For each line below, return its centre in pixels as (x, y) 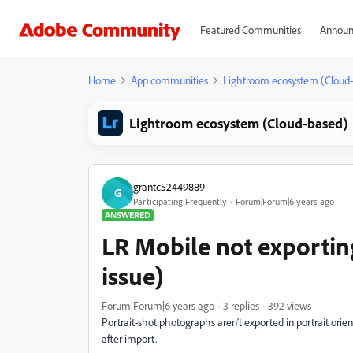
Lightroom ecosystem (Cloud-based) (239, 123)
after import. (130, 338)
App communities (169, 80)
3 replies (241, 305)
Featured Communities (250, 30)
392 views (290, 305)
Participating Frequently (180, 201)
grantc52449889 (169, 186)
